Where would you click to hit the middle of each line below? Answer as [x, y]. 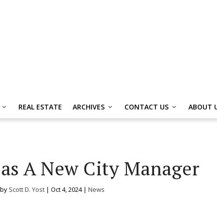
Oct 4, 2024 [66, 189]
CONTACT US [147, 107]
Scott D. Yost [26, 189]
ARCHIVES [89, 107]
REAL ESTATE [40, 107]
